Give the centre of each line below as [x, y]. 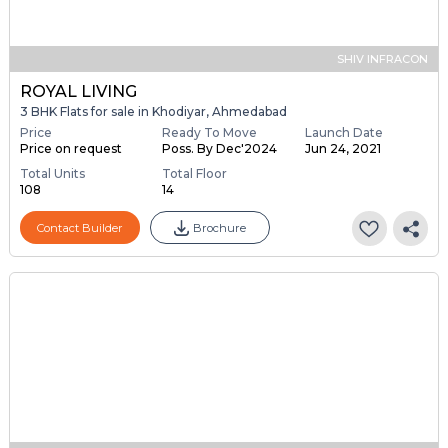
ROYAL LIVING [78, 91]
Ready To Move [210, 133]
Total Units [52, 174]
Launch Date [343, 133]
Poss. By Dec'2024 [220, 149]
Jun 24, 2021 [342, 149]
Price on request [70, 149]
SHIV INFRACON [383, 58]
